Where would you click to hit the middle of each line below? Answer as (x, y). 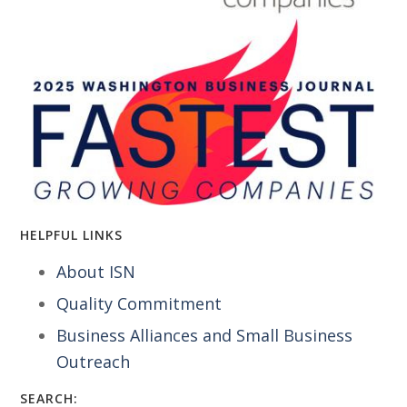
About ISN (96, 272)
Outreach (94, 362)
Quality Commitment (139, 304)
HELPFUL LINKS (72, 235)
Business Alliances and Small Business (205, 336)
